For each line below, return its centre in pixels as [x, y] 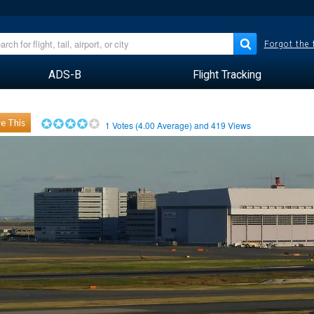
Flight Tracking [227, 75]
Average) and [183, 125]
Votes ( [124, 125]
